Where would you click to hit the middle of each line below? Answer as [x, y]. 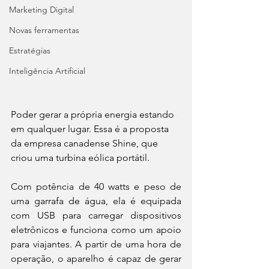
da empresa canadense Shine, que [86, 143]
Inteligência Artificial [47, 71]
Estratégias [30, 50]
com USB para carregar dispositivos [96, 215]
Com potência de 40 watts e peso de [96, 186]
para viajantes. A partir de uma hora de [96, 244]
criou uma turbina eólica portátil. [80, 158]
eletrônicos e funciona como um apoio [96, 230]
